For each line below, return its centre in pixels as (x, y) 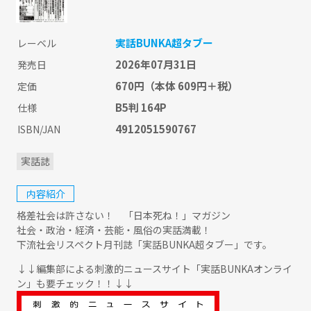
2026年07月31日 (155, 65)
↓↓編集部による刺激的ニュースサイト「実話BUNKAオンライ (155, 268)
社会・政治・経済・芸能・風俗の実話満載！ (114, 229)
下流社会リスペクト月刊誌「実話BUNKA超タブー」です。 (145, 244)
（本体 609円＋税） (191, 86)
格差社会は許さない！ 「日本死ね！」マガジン (124, 215)
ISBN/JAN (39, 129)
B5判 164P (141, 108)
